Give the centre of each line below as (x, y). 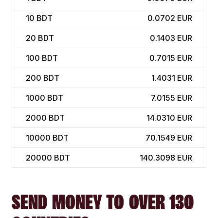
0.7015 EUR (171, 58)
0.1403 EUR (171, 38)
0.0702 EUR (170, 18)
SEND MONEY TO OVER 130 (103, 202)
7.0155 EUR (172, 98)
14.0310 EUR (169, 118)
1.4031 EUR (172, 78)
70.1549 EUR (169, 138)
